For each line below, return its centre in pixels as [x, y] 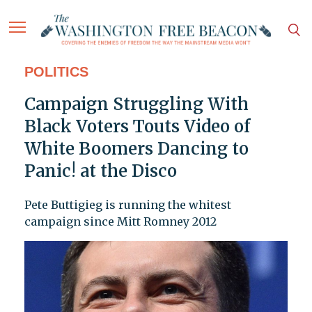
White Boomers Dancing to [136, 149]
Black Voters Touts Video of [137, 127]
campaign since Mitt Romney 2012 [120, 222]
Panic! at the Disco [100, 171]
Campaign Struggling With [136, 104]
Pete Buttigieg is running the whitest [127, 205]
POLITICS [56, 72]
